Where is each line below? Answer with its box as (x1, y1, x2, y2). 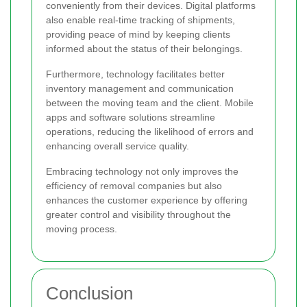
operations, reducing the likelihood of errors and (46, 126, 254, 138)
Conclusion (46, 283, 133, 304)
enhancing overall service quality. (46, 140, 189, 152)
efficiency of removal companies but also (46, 180, 222, 192)
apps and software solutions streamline (46, 112, 215, 123)
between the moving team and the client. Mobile (46, 97, 254, 109)
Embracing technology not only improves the (46, 166, 238, 177)
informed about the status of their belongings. (46, 43, 243, 55)
